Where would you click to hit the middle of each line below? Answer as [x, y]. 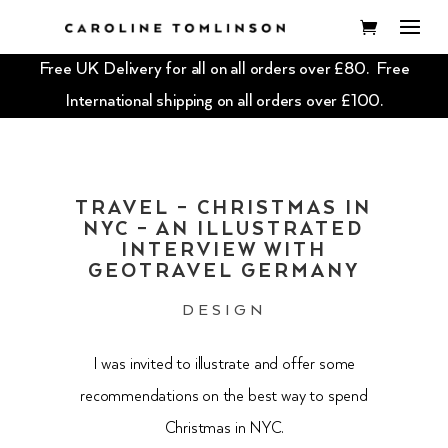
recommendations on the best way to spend [224, 397]
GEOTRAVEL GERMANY [223, 272]
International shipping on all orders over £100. [224, 102]
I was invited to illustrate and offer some [224, 365]
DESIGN [223, 311]
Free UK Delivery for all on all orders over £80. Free [224, 70]
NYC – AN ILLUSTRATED [224, 230]
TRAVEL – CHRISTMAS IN [224, 209]
